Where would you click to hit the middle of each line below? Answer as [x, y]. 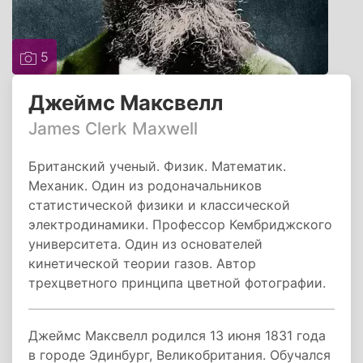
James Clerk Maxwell [113, 128]
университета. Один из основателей [145, 244]
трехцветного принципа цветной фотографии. [177, 283]
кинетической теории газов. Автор [142, 263]
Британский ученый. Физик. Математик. [157, 166]
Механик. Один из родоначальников [145, 186]
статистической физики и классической [159, 205]
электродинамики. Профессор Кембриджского [180, 224]
